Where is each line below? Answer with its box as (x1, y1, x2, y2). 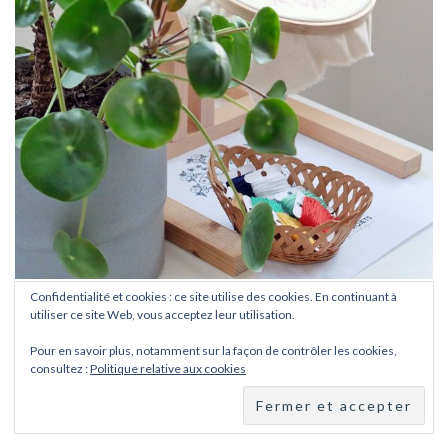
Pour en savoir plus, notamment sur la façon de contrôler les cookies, (30, 343, 397, 358)
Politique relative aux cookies (90, 361, 246, 376)
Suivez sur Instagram (178, 303, 299, 320)
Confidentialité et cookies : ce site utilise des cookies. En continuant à (30, 289, 397, 304)
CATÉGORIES (174, 410, 274, 434)
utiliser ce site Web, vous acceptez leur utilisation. (30, 307, 295, 322)
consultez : (30, 361, 90, 376)
